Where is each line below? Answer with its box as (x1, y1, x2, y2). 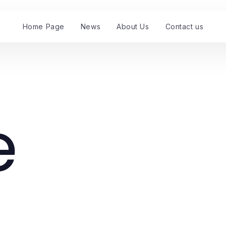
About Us (117, 22, 149, 31)
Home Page (22, 22, 65, 31)
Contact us (165, 22, 204, 31)
